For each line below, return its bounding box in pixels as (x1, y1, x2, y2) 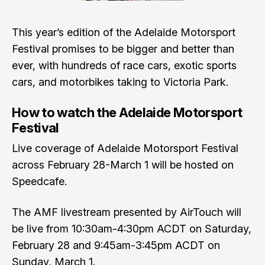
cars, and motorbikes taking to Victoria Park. (12, 76, 228, 88)
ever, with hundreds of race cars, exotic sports (12, 59, 237, 72)
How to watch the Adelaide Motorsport (12, 105, 243, 120)
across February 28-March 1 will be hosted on (12, 159, 234, 171)
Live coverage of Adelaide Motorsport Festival (12, 142, 238, 154)
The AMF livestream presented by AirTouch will (12, 206, 241, 218)
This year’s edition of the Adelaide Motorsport (12, 26, 235, 38)
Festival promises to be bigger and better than (12, 43, 234, 55)
